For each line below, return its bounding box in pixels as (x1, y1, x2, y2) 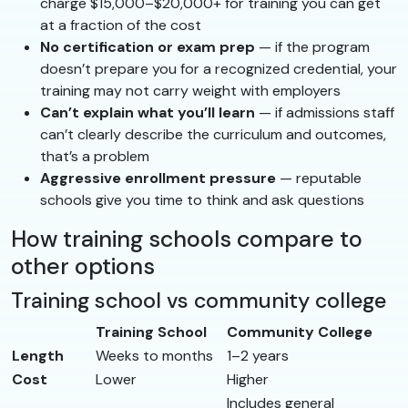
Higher (227, 369, 269, 389)
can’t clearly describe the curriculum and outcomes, (40, 124, 386, 144)
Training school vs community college (11, 286, 386, 314)
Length (12, 345, 64, 365)
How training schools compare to (11, 223, 362, 254)
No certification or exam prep (40, 36, 255, 56)
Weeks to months (96, 345, 213, 365)
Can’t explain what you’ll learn (40, 102, 255, 122)
